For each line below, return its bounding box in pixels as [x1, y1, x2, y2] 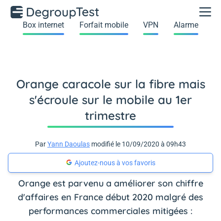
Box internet [23, 20, 65, 30]
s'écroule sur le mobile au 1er [29, 92, 192, 107]
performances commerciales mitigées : [29, 205, 192, 217]
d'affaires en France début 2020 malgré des [18, 191, 203, 203]
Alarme [173, 20, 198, 30]
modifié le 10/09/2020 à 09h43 [90, 140, 186, 148]
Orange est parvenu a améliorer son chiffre [18, 178, 203, 189]
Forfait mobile [79, 20, 128, 30]
